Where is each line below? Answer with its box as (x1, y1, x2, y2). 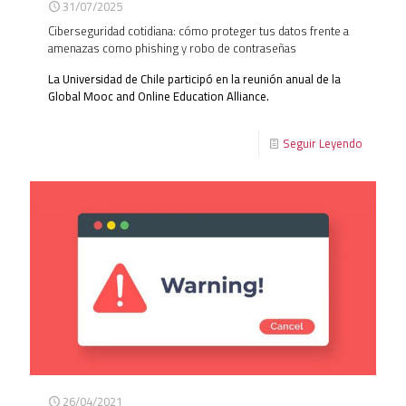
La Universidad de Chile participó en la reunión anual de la (48, 68, 341, 91)
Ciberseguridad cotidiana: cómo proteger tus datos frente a (48, 20, 349, 43)
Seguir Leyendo (283, 132, 362, 155)
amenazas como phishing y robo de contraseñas (48, 37, 296, 60)
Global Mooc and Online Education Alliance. (48, 85, 269, 108)
